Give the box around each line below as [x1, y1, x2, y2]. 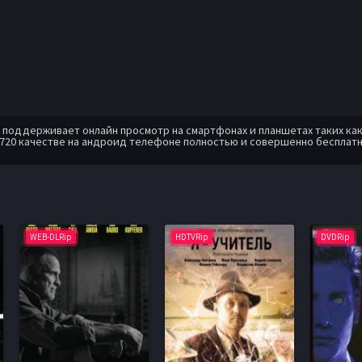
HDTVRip [175, 231, 208, 243]
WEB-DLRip [30, 231, 72, 243]
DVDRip [321, 231, 350, 243]
